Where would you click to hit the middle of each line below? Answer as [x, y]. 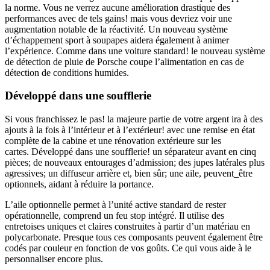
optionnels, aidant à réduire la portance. [79, 184]
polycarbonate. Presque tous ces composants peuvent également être [134, 237]
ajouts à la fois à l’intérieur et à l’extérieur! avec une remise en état [130, 130]
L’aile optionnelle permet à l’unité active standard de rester [115, 204]
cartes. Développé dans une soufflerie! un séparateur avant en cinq [130, 151]
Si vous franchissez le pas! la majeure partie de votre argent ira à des [134, 119]
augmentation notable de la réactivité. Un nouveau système [116, 29]
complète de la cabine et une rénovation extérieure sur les [113, 140]
